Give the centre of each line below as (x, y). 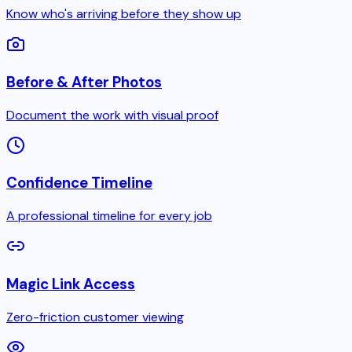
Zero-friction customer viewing (95, 317)
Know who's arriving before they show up (124, 14)
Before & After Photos (84, 82)
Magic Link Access (71, 284)
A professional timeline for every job (109, 216)
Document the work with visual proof (112, 115)
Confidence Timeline (79, 183)
